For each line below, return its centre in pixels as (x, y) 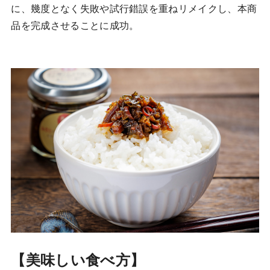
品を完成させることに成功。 (75, 25)
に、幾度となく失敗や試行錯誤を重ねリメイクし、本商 (134, 8)
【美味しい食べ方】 (78, 260)
